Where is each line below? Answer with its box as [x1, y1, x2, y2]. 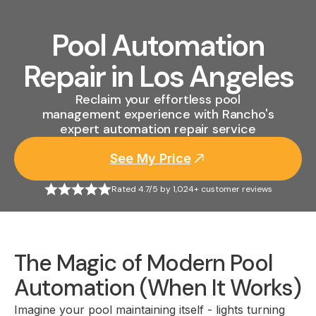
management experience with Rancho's [42, 106, 274, 123]
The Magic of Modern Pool [14, 248, 272, 278]
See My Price [109, 151, 191, 166]
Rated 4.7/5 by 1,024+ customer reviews [111, 183, 272, 195]
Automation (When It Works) [14, 273, 301, 303]
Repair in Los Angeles [23, 57, 293, 96]
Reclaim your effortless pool [75, 91, 241, 108]
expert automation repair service [60, 121, 256, 138]
